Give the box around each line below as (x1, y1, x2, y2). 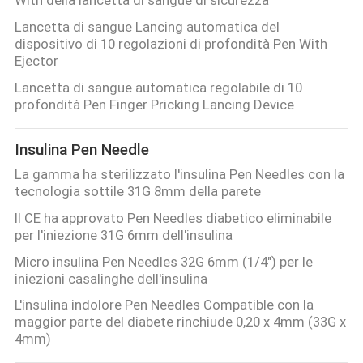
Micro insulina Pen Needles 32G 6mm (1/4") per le (14, 253, 313, 270)
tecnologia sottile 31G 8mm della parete (14, 182, 261, 199)
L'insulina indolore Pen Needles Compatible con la (14, 297, 314, 314)
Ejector (14, 52, 58, 69)
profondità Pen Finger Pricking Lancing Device (14, 96, 294, 113)
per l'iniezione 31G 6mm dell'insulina (14, 226, 233, 243)
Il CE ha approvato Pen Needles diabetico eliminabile (14, 209, 331, 226)
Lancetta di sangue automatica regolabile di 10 (14, 79, 302, 96)
